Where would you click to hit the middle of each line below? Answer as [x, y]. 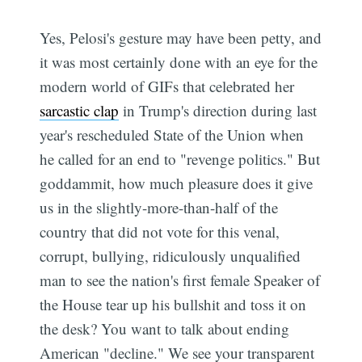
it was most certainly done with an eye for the [179, 62]
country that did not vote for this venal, [160, 232]
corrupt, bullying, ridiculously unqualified [170, 256]
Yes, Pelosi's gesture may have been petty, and [181, 38]
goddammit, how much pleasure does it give [177, 183]
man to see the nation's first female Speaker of [180, 280]
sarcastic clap [80, 111]
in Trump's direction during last [218, 111]
